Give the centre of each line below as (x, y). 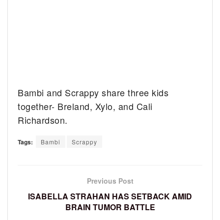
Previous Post (110, 181)
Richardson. (43, 120)
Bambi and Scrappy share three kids (93, 93)
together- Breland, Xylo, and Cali (85, 106)
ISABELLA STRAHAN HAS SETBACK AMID (110, 196)
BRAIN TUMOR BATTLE (110, 207)
